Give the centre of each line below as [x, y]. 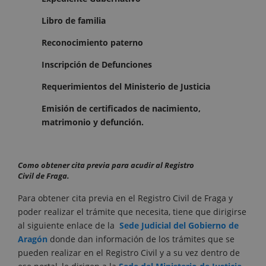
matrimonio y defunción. [93, 122]
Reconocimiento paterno [92, 42]
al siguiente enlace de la [69, 226]
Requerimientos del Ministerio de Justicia [126, 86]
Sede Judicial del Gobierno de [179, 226]
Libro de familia [74, 20]
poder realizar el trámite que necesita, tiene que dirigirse [132, 212]
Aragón [33, 239]
